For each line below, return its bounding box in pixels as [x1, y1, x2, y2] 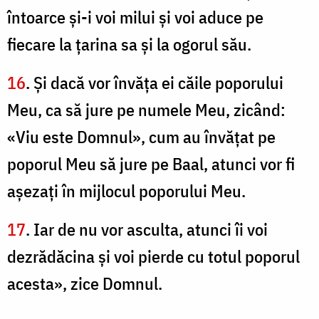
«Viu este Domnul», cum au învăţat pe [7, 125, 276, 149]
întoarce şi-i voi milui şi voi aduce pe [7, 6, 263, 29]
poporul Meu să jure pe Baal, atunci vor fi [7, 152, 295, 176]
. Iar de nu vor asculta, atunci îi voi [26, 218, 268, 241]
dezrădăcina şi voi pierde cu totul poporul [7, 245, 300, 268]
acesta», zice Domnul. [7, 272, 162, 296]
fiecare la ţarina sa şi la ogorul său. [7, 33, 251, 56]
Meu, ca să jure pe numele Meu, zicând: [7, 98, 286, 122]
